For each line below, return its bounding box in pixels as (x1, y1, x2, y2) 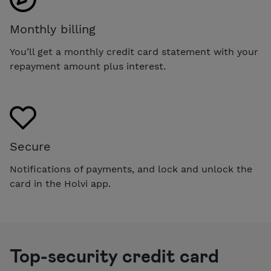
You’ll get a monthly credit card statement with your (10, 46, 258, 58)
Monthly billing (10, 22, 96, 37)
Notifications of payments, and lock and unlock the (10, 163, 252, 175)
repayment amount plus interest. (10, 60, 166, 73)
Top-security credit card (10, 244, 219, 267)
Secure (10, 139, 51, 154)
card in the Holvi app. (10, 178, 111, 190)
